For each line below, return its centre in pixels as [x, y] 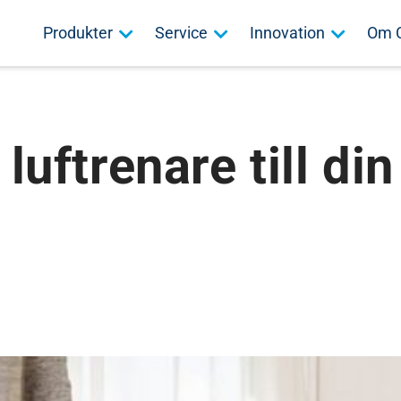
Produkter [77, 33]
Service [181, 33]
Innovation [287, 33]
